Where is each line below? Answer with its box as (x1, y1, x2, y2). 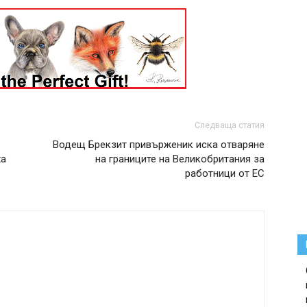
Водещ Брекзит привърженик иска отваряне (53, 138, 265, 151)
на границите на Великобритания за (95, 153, 265, 165)
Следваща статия (195, 121, 265, 130)
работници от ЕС (185, 167, 265, 180)
